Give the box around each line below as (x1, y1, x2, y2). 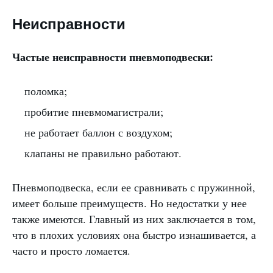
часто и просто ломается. (12, 243, 130, 258)
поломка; (24, 83, 67, 98)
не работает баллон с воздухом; (24, 125, 172, 140)
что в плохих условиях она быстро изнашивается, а (12, 227, 256, 242)
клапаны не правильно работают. (24, 146, 182, 160)
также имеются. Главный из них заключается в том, (12, 211, 256, 226)
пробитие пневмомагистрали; (24, 104, 163, 119)
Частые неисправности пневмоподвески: (12, 49, 213, 65)
